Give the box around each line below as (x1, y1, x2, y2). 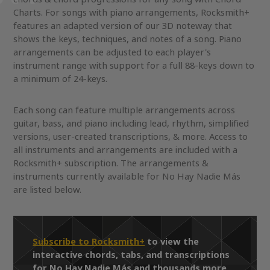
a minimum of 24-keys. (13, 72, 108, 86)
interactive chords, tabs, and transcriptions (33, 248, 230, 262)
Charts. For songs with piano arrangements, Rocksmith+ (13, 5, 250, 20)
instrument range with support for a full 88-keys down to (13, 58, 255, 73)
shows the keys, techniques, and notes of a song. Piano (13, 32, 242, 46)
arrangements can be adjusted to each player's (13, 45, 212, 60)
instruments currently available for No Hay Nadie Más (13, 169, 241, 184)
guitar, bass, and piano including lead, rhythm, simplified (13, 116, 250, 131)
